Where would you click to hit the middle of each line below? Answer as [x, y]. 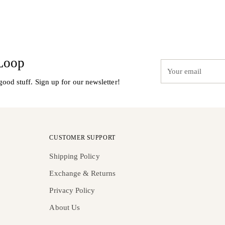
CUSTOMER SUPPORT [82, 138]
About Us [65, 207]
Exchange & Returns [82, 173]
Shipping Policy [75, 156]
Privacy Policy [72, 190]
